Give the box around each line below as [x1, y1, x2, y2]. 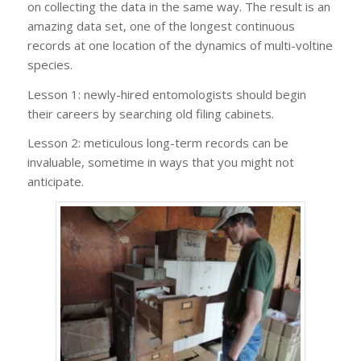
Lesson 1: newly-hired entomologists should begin [27, 85, 306, 102]
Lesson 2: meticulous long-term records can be [27, 135, 288, 151]
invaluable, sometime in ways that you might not [27, 154, 294, 171]
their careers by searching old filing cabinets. [27, 105, 274, 122]
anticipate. [27, 173, 84, 190]
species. [27, 56, 73, 73]
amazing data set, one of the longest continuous [27, 17, 295, 34]
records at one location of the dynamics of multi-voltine [27, 36, 333, 53]
